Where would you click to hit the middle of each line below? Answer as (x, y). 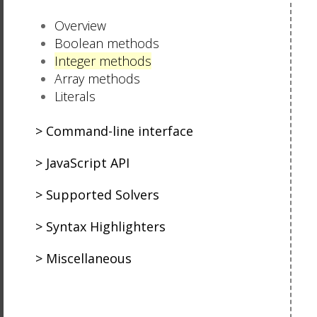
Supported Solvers (103, 195)
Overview (81, 26)
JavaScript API (88, 163)
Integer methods (103, 61)
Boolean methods (107, 44)
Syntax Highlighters (106, 227)
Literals (75, 97)
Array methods (98, 79)
